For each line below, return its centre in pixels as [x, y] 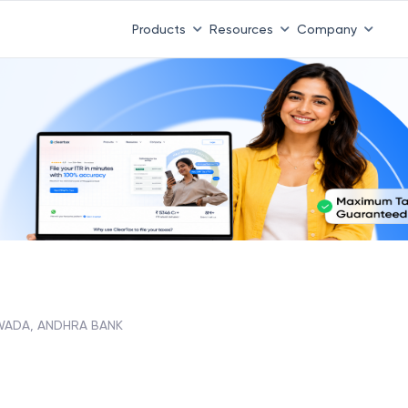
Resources [241, 29]
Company [326, 29]
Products [158, 29]
